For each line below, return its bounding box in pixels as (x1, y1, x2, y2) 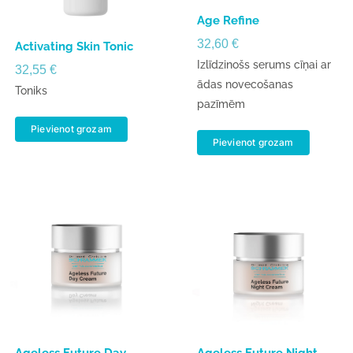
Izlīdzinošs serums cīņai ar (196, 58, 331, 71)
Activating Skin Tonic (15, 39, 134, 54)
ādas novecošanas (196, 77, 293, 91)
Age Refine (196, 13, 259, 28)
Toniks (15, 84, 48, 98)
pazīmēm (196, 97, 245, 110)
